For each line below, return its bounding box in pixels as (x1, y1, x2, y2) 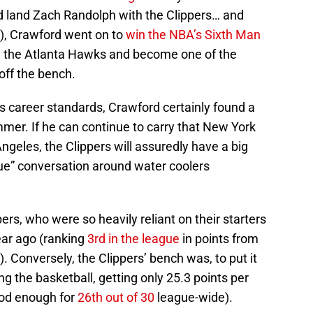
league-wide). (154, 290, 233, 305)
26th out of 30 (78, 290, 154, 305)
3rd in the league (87, 231, 180, 247)
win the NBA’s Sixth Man (126, 27, 261, 43)
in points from (180, 231, 259, 247)
